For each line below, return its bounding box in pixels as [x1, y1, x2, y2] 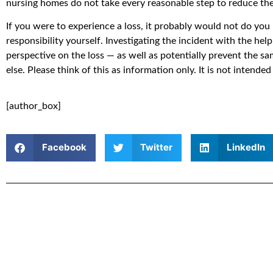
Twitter [140, 141, 172, 154]
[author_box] [6, 101, 61, 111]
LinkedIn [226, 141, 265, 154]
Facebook [41, 141, 87, 154]
